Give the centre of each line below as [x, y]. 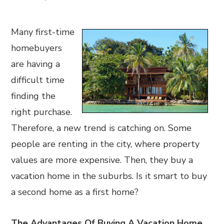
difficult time [38, 80]
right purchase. [42, 112]
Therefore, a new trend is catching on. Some [101, 128]
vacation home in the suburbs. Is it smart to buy [109, 176]
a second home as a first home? [76, 192]
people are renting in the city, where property [105, 144]
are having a [36, 64]
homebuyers [37, 48]
